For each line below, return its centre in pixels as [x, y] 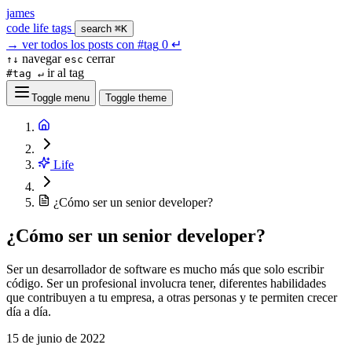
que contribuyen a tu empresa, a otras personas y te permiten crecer [172, 297]
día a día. [29, 311]
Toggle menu [60, 98]
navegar [42, 59]
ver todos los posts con [80, 44]
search [98, 29]
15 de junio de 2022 [56, 338]
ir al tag [64, 73]
